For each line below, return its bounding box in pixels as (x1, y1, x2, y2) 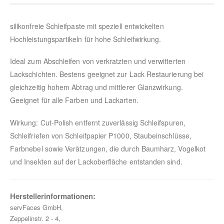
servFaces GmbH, (10, 202, 63, 212)
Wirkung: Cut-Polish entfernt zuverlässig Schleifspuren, (10, 117, 185, 127)
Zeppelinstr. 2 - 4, (10, 213, 60, 223)
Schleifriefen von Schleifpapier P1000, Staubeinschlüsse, (10, 130, 191, 140)
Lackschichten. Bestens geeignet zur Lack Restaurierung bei (10, 69, 204, 79)
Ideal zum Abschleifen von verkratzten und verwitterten (10, 56, 185, 66)
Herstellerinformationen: (10, 190, 95, 201)
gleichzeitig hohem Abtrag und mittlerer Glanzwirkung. (10, 82, 183, 92)
